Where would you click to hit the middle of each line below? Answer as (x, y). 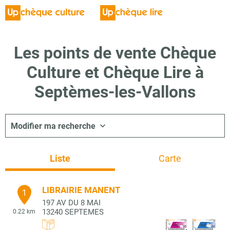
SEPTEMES (84, 212)
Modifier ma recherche (53, 126)
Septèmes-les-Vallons (115, 92)
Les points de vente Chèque (115, 53)
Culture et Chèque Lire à (115, 72)
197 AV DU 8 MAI (71, 203)
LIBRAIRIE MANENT (81, 190)
